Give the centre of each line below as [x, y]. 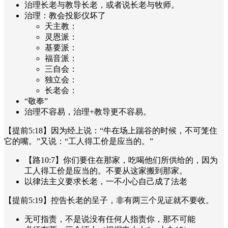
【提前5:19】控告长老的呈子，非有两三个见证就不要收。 [109, 200]
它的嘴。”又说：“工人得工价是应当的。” [79, 141]
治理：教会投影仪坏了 [65, 15]
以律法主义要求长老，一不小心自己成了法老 [106, 181]
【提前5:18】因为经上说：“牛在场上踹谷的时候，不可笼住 [111, 130]
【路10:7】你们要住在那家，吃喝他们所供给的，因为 [121, 160]
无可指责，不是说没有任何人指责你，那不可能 [110, 219]
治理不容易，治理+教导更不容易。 [88, 111]
